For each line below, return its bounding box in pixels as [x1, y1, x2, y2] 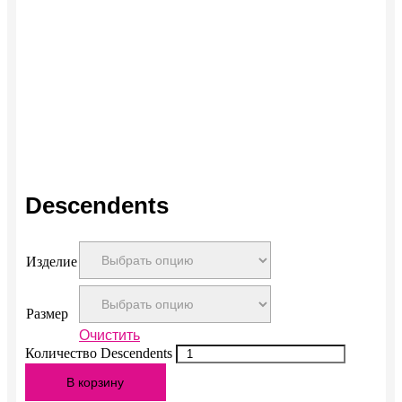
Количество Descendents [25, 345, 172, 362]
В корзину [66, 375, 125, 390]
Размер [26, 306, 68, 322]
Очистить [79, 328, 140, 344]
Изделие [26, 254, 77, 270]
